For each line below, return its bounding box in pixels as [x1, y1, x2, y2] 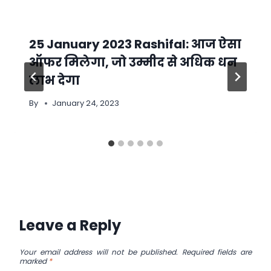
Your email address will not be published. [19, 247, 178, 257]
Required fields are [181, 247, 252, 257]
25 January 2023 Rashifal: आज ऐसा [29, 36, 241, 53]
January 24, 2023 [52, 97, 120, 109]
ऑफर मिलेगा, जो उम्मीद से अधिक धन [29, 54, 237, 71]
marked [19, 256, 48, 266]
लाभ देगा [29, 72, 80, 89]
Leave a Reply [19, 215, 121, 235]
